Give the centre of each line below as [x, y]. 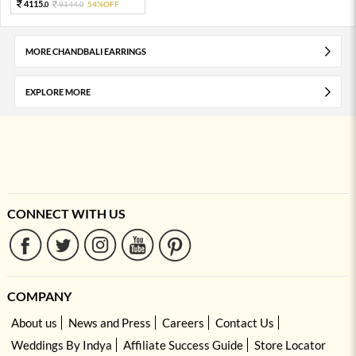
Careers [183, 322]
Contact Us [244, 322]
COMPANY [39, 296]
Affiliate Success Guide [183, 344]
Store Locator [290, 344]
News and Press [109, 322]
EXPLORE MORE [58, 91]
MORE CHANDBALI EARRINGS [85, 51]
